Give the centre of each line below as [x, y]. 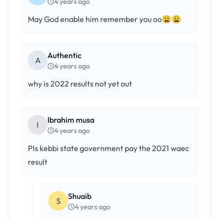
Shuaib [80, 196]
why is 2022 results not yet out [80, 84]
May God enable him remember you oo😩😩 [105, 19]
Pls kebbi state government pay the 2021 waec [109, 148]
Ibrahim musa [71, 120]
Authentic [65, 55]
